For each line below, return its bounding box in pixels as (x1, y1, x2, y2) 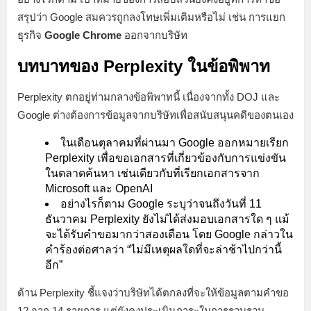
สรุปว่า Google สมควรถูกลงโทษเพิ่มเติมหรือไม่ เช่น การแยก (17, 10, 285, 23)
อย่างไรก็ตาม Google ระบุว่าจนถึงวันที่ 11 (60, 197, 262, 210)
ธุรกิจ (17, 28, 44, 41)
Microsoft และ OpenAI (45, 182, 153, 194)
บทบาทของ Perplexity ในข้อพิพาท (17, 56, 270, 76)
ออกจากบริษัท (121, 28, 187, 41)
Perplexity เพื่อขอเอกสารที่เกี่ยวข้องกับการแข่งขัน (45, 151, 286, 164)
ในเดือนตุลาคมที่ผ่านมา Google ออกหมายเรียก (60, 136, 289, 149)
